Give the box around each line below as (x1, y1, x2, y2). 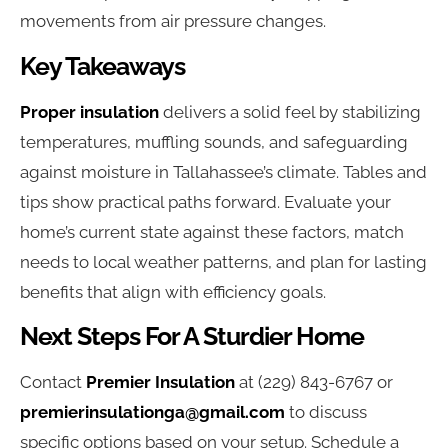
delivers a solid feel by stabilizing (159, 101, 421, 122)
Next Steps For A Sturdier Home (20, 321, 364, 352)
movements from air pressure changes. (20, 11, 326, 32)
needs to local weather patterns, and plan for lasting (20, 251, 427, 272)
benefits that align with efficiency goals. (20, 281, 326, 302)
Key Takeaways (20, 50, 185, 81)
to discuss (285, 402, 367, 423)
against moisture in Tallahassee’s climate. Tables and (20, 161, 427, 182)
